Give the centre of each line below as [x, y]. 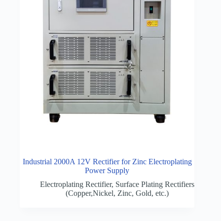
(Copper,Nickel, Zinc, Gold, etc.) [117, 193]
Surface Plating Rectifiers [155, 184]
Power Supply [107, 171]
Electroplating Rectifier [75, 184]
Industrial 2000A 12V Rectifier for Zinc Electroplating [107, 162]
